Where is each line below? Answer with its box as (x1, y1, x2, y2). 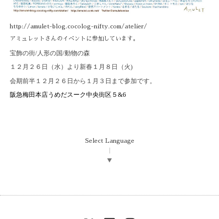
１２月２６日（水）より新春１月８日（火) (10, 63, 132, 71)
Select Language (85, 137, 134, 144)
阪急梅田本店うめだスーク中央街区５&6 (10, 91, 126, 99)
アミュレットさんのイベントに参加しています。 (10, 36, 139, 42)
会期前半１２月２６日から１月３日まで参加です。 (10, 77, 156, 85)
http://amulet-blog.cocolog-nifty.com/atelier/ (10, 23, 147, 30)
